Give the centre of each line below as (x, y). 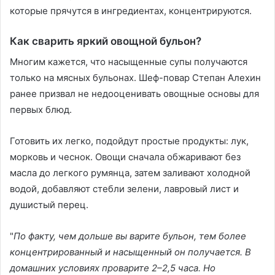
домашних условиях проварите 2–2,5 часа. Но (113, 268)
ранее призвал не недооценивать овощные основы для (134, 93)
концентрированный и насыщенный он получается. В (130, 252)
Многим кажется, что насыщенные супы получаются (129, 61)
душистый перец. (49, 204)
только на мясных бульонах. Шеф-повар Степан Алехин (135, 77)
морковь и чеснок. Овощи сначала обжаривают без (125, 157)
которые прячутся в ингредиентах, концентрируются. (132, 11)
